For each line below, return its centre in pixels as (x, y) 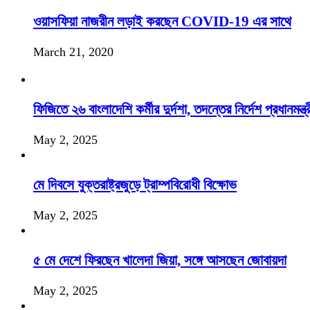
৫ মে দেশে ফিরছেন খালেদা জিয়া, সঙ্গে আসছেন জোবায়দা (160, 260)
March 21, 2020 (73, 52)
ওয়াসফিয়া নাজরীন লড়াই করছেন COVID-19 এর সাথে (162, 21)
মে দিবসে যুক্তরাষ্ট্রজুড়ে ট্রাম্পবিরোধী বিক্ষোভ (135, 184)
